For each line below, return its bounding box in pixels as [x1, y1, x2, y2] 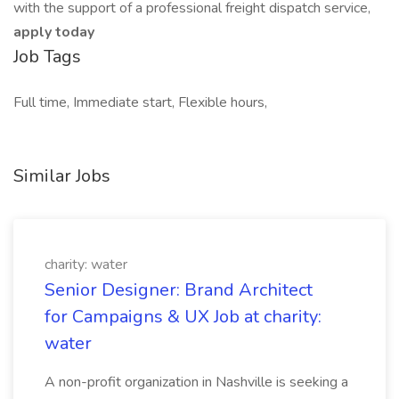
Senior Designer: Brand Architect [45, 278, 313, 302]
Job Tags [13, 45, 81, 69]
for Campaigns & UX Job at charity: [45, 305, 322, 329]
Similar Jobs [13, 164, 110, 188]
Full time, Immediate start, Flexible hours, [13, 93, 267, 112]
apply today [13, 22, 98, 42]
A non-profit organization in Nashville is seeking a [45, 372, 348, 392]
